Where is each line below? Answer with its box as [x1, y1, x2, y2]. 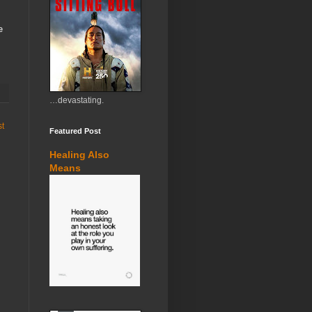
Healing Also [49, 149, 109, 160]
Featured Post [49, 127, 101, 135]
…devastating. [49, 95, 104, 105]
